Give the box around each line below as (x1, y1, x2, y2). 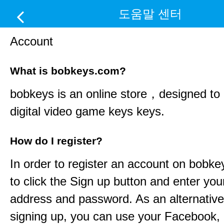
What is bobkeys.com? (10, 65, 126, 77)
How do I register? (10, 135, 102, 147)
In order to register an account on (10, 157, 189, 170)
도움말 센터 (118, 7, 182, 20)
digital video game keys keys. (10, 104, 164, 118)
